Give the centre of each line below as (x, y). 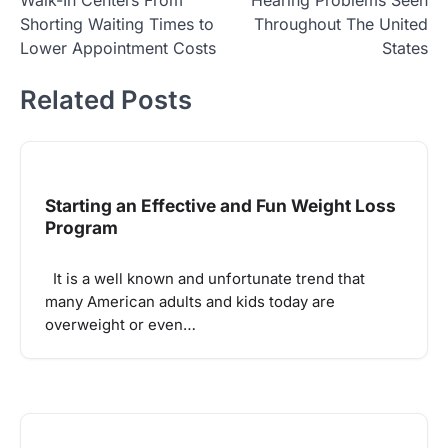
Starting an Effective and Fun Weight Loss (220, 205)
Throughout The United (341, 23)
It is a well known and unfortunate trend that (205, 278)
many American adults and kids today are (190, 301)
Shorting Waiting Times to (117, 23)
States (405, 47)
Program (81, 227)
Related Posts (106, 100)
